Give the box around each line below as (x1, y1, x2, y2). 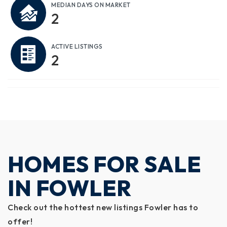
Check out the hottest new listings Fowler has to (8, 202, 198, 212)
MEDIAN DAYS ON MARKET (51, 1, 131, 9)
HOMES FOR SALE (8, 150, 201, 178)
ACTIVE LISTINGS (51, 43, 103, 50)
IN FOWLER (8, 174, 132, 202)
